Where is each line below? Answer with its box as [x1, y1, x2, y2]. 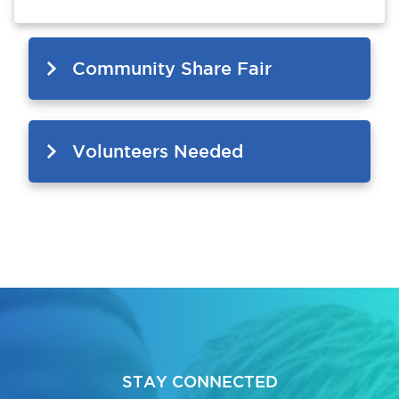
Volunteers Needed [72, 140, 243, 161]
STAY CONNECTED [121, 371, 278, 390]
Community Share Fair [72, 57, 272, 78]
